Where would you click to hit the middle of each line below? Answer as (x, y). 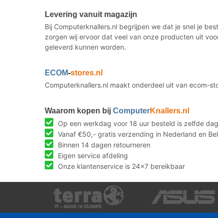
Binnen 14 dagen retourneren (103, 145)
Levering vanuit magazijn (91, 14)
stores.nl (87, 73)
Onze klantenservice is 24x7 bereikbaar (120, 166)
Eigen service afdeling (92, 155)
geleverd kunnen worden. (85, 47)
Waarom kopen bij (79, 110)
